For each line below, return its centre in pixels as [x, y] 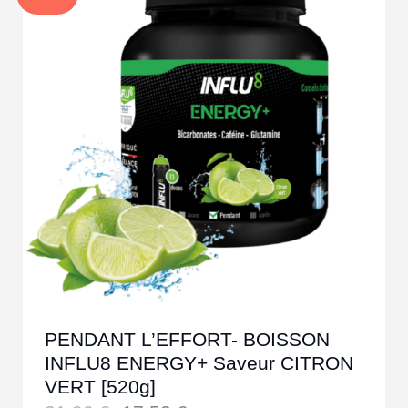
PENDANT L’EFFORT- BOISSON [188, 339]
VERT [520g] [101, 386]
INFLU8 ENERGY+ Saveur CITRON [199, 362]
